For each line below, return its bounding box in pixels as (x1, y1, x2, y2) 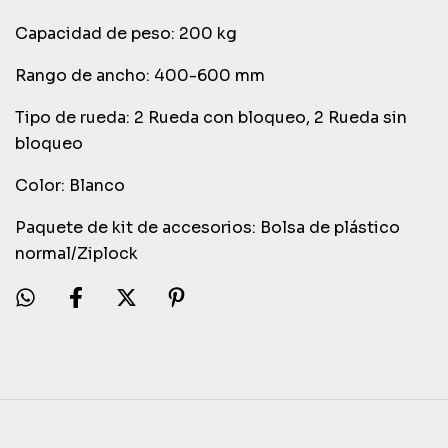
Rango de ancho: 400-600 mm (15, 65, 265, 86)
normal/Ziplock (15, 243, 138, 264)
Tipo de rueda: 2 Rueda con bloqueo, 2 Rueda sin (15, 107, 407, 128)
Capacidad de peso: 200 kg (15, 23, 241, 44)
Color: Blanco (15, 175, 129, 196)
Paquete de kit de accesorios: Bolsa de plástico (15, 217, 400, 238)
